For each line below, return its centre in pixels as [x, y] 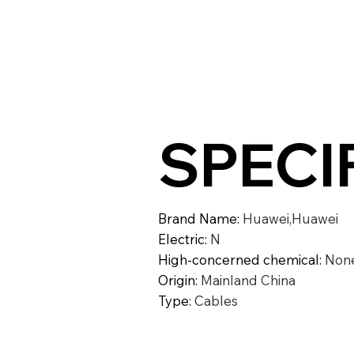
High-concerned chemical [238, 260]
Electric [181, 239]
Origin [176, 281]
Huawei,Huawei [290, 219]
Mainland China [248, 281]
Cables [216, 301]
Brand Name [197, 219]
